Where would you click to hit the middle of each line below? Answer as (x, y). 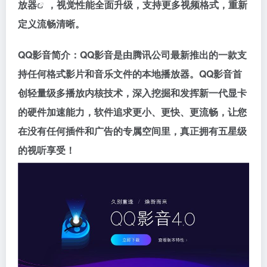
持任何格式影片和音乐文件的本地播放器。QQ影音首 (130, 73)
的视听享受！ (46, 150)
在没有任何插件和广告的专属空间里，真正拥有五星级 (132, 131)
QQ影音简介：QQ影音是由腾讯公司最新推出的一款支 (132, 54)
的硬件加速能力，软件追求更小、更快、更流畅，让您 (132, 111)
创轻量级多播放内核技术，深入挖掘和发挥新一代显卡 (132, 92)
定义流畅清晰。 (51, 23)
